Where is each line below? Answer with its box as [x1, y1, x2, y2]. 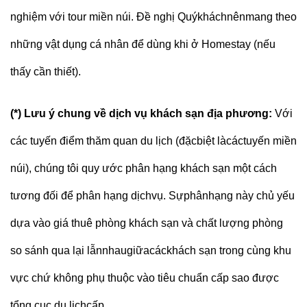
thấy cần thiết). [10, 66, 84, 78]
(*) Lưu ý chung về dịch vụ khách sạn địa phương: [10, 107, 275, 119]
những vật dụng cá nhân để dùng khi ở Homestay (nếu [10, 38, 275, 51]
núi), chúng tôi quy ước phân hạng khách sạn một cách [10, 162, 277, 174]
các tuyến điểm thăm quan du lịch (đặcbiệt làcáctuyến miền [10, 134, 297, 147]
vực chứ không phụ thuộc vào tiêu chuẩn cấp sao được [10, 271, 279, 284]
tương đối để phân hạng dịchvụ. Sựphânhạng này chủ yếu [10, 189, 295, 201]
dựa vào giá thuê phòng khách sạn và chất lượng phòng [10, 217, 283, 229]
